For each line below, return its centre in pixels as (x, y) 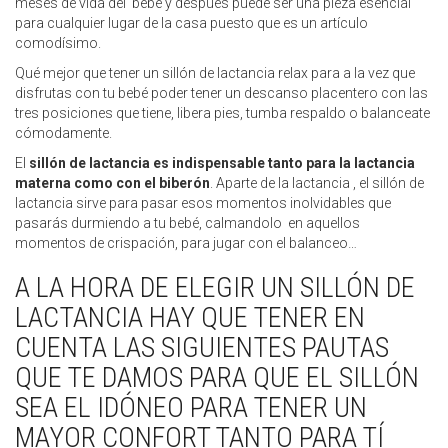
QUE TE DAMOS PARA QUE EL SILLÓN (217, 377)
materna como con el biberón (112, 183)
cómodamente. (63, 133)
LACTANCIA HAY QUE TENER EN (190, 317)
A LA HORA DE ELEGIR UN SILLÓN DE (215, 287)
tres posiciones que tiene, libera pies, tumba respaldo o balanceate (222, 113)
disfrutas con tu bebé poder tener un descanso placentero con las (221, 93)
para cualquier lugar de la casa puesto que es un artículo (191, 23)
